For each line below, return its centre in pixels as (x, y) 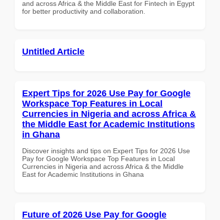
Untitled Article (53, 51)
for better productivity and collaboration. (84, 11)
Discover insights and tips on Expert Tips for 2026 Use (106, 151)
